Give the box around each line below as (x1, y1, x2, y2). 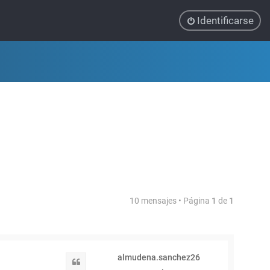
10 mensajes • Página (130, 196, 212, 206)
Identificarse (197, 14, 254, 27)
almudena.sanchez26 (117, 253, 200, 262)
